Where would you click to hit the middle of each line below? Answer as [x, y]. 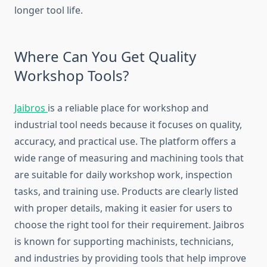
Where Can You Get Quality [105, 57]
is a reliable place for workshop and [128, 108]
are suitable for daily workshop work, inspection [123, 175]
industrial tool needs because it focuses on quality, [128, 125]
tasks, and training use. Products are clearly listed [126, 192]
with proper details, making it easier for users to [123, 208]
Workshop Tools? [72, 76]
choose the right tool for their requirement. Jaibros [129, 225]
